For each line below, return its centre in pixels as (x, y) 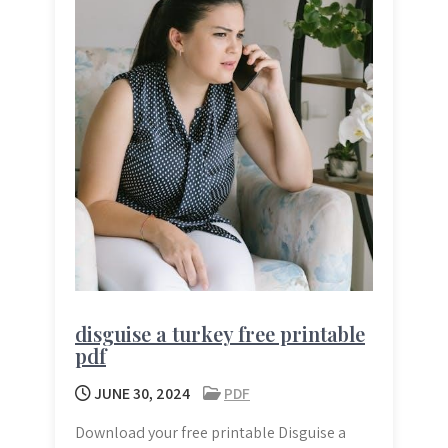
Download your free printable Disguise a (210, 433)
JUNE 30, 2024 (140, 394)
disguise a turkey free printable (220, 334)
